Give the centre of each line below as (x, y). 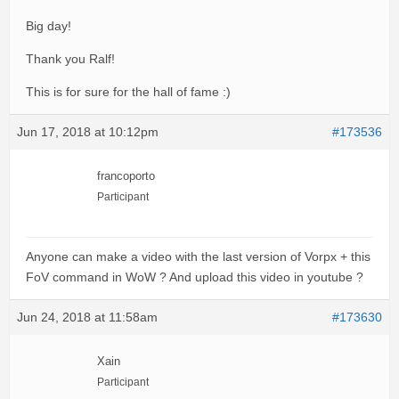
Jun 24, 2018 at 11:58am (87, 318)
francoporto (126, 177)
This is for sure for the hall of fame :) (128, 92)
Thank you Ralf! (70, 59)
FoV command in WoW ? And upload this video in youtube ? (195, 277)
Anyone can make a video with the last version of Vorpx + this (198, 257)
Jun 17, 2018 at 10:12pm (88, 132)
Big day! (49, 26)
